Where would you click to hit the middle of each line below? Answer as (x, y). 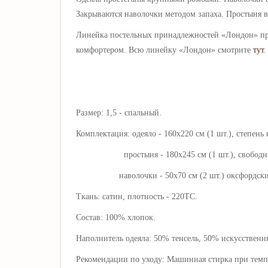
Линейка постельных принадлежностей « (151, 35)
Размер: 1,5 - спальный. (119, 112)
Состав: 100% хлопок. (116, 217)
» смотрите (232, 50)
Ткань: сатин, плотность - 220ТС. (137, 196)
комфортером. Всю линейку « (130, 50)
